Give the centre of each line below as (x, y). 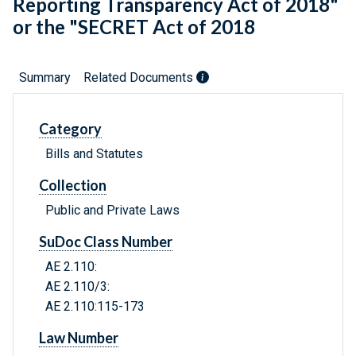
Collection (73, 186)
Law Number (79, 338)
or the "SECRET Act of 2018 (134, 27)
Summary (45, 78)
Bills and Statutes (94, 154)
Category (70, 129)
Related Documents (140, 78)
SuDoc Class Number (106, 242)
